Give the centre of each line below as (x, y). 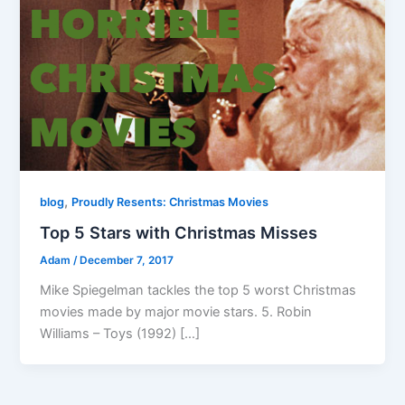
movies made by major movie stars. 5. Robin (176, 312)
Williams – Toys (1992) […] (120, 334)
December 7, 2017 (127, 261)
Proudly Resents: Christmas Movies (170, 202)
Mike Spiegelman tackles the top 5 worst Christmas (198, 291)
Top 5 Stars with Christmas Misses (179, 233)
